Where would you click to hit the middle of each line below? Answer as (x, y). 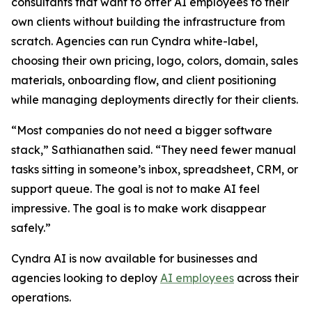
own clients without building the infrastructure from (148, 22)
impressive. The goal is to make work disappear (139, 209)
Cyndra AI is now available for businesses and (134, 259)
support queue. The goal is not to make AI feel (135, 189)
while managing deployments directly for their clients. (155, 100)
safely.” (31, 228)
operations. (41, 298)
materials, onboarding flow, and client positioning (144, 80)
